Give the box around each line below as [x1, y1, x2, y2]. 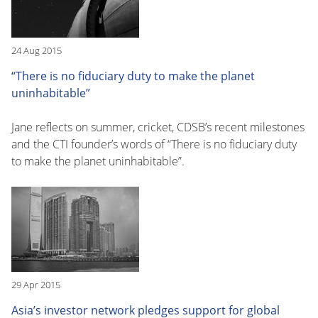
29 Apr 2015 [11, 278, 60, 291]
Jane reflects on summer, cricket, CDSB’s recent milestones [11, 119, 305, 135]
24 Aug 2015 [11, 43, 62, 57]
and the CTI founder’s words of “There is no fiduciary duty [11, 136, 297, 152]
